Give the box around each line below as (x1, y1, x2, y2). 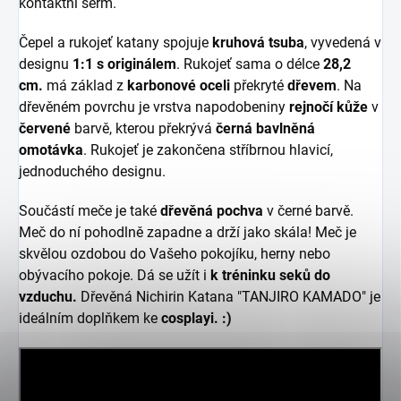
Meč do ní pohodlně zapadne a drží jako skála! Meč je (19, 224, 356, 242)
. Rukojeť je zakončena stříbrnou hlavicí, (83, 141, 333, 159)
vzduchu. (19, 288, 77, 306)
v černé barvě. (263, 202, 354, 220)
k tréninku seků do (210, 267, 330, 285)
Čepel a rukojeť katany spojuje (19, 34, 212, 52)
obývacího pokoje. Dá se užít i (19, 267, 210, 285)
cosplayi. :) (161, 310, 243, 328)
